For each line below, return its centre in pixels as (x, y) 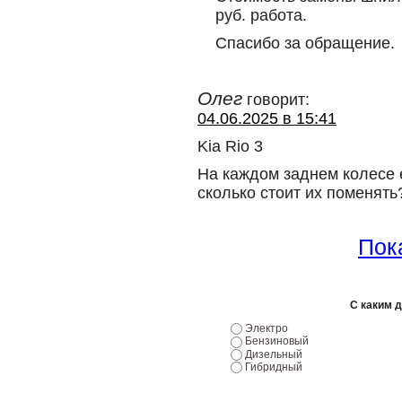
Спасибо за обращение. (305, 43)
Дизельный (274, 354)
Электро (267, 328)
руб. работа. (261, 15)
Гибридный (274, 367)
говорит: (278, 100)
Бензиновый (277, 341)
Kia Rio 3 (230, 146)
